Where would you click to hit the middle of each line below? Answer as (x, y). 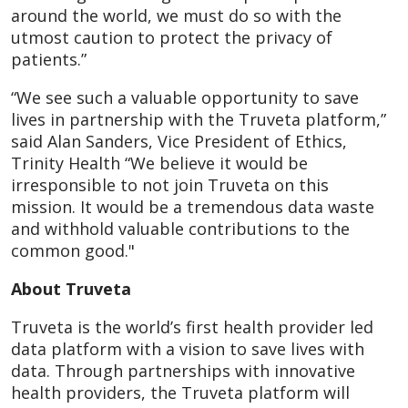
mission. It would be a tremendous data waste (193, 206)
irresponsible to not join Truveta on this (170, 184)
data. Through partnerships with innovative (183, 370)
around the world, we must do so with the (176, 15)
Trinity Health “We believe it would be (159, 163)
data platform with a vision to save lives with (188, 348)
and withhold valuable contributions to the (180, 228)
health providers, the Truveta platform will (180, 392)
